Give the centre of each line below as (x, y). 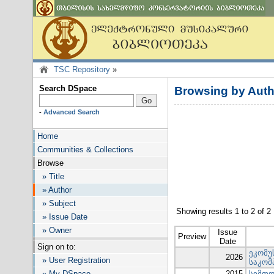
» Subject (57, 203)
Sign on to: (57, 247)
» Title (51, 176)
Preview (192, 236)
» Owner (54, 230)
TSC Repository (82, 69)
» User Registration (74, 260)
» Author (54, 190)
